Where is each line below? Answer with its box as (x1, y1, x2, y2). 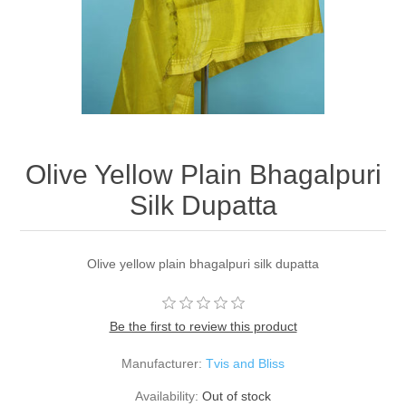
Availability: (135, 389, 198, 404)
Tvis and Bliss (206, 356, 285, 372)
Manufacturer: (121, 356, 202, 372)
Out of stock (202, 389, 271, 404)
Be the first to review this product (109, 319, 297, 334)
